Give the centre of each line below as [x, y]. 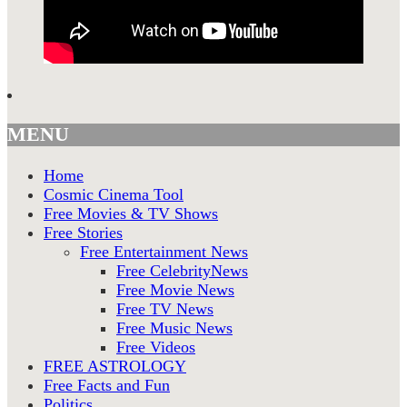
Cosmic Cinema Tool [114, 194]
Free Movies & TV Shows [131, 213]
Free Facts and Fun [107, 385]
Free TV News [165, 308]
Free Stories [83, 232]
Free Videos [156, 347]
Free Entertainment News [164, 251]
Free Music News [174, 328]
